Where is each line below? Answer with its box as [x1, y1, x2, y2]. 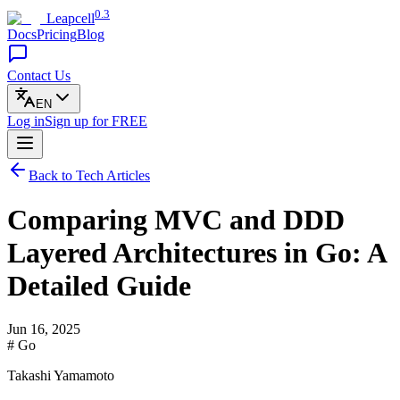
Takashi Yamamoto [7, 368, 114, 384]
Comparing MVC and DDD [7, 203, 345, 236]
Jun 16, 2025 [7, 321, 80, 337]
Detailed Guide [7, 269, 191, 302]
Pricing [37, 27, 77, 43]
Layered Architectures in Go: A [7, 236, 386, 269]
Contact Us [7, 68, 71, 84]
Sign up [45, 113, 92, 129]
